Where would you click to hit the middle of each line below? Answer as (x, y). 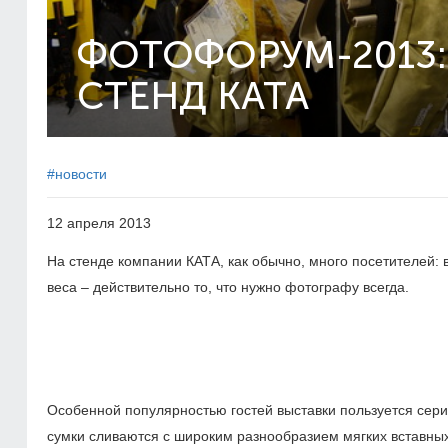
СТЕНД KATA (193, 96)
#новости (77, 174)
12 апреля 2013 (99, 223)
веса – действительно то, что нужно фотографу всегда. (228, 287)
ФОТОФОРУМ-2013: (261, 55)
